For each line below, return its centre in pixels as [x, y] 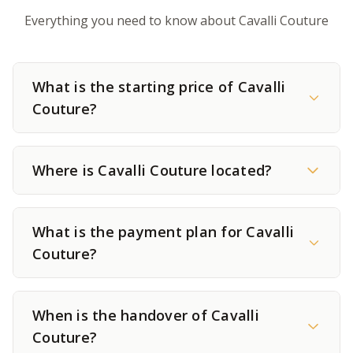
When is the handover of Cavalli [146, 315]
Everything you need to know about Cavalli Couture [176, 20]
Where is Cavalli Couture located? [152, 170]
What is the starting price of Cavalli [159, 87]
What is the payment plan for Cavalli [163, 232]
